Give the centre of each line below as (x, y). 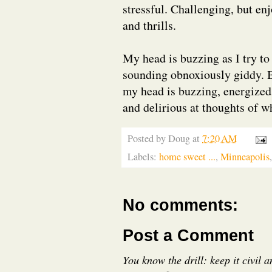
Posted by (148, 138)
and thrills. (149, 25)
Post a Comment (188, 236)
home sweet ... (187, 157)
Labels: (143, 157)
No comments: (180, 205)
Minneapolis (245, 157)
